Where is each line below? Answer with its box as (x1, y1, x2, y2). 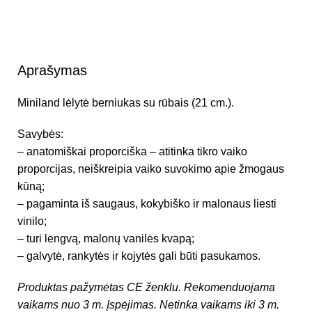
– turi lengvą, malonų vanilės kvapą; (17, 232, 194, 244)
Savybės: (17, 127, 63, 140)
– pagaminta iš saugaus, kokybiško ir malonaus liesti (17, 197, 276, 210)
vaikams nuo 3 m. (17, 298, 104, 311)
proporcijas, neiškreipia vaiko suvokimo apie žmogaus (17, 162, 284, 175)
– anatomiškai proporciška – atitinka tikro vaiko (17, 145, 247, 157)
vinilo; (17, 214, 47, 227)
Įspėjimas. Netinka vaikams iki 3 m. (107, 298, 279, 311)
